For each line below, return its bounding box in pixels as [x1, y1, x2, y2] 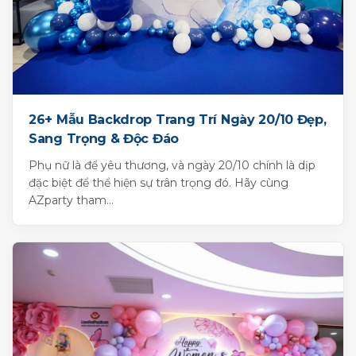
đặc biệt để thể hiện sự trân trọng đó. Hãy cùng [29, 175, 288, 190]
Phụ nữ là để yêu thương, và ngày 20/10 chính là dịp [29, 157, 315, 172]
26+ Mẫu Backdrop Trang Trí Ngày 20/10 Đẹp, [29, 111, 327, 127]
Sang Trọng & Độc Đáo [29, 130, 179, 146]
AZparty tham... [29, 192, 114, 207]
